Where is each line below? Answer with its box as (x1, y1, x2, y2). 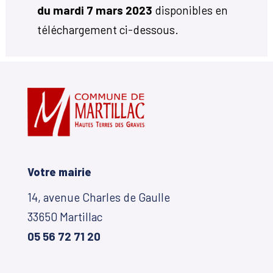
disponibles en (154, 2, 228, 17)
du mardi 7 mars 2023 (37, 2, 155, 17)
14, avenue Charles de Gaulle (27, 190, 170, 205)
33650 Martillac (27, 210, 102, 224)
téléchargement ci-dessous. (37, 22, 179, 37)
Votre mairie (27, 165, 91, 179)
